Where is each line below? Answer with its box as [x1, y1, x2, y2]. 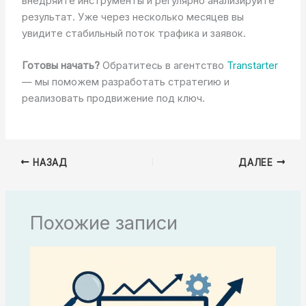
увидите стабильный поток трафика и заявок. [21, 27, 246, 40]
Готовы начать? [21, 59, 100, 72]
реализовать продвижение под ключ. [21, 92, 205, 105]
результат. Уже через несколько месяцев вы [21, 10, 244, 23]
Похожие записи [30, 212, 178, 235]
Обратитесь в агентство [99, 59, 227, 72]
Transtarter [226, 59, 278, 72]
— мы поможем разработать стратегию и [21, 76, 229, 89]
